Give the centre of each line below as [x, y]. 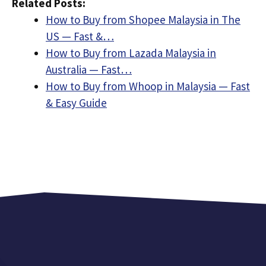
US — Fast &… [80, 36]
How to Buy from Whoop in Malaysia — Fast [148, 86]
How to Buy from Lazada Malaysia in [131, 53]
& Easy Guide [76, 103]
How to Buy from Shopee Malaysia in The [143, 20]
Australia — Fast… [89, 69]
